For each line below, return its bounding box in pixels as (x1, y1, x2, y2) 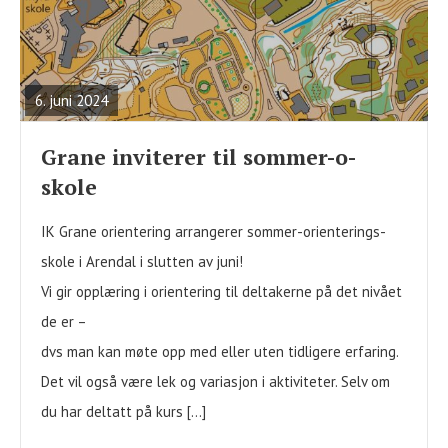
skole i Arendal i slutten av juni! (41, 252, 243, 272)
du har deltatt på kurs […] (41, 402, 206, 422)
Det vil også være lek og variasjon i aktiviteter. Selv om (41, 372, 390, 392)
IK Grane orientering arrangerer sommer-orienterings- (41, 222, 386, 242)
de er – (41, 312, 86, 332)
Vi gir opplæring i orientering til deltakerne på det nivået (41, 282, 406, 302)
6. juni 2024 (35, 91, 108, 111)
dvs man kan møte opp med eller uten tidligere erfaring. (41, 342, 398, 362)
